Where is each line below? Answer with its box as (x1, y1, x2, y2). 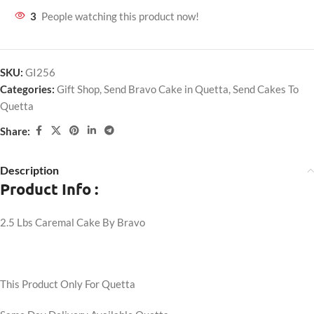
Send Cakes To (233, 83, 299, 95)
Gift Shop (57, 83, 100, 95)
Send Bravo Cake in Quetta (104, 83, 228, 95)
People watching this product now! (41, 10, 199, 22)
